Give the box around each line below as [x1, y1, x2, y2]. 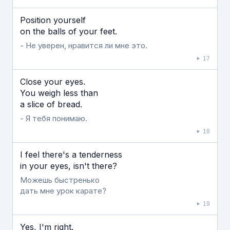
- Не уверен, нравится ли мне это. [20, 41, 147, 50]
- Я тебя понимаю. [20, 113, 87, 123]
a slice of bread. [20, 99, 82, 109]
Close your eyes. [20, 76, 85, 87]
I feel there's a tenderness [20, 149, 122, 160]
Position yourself [20, 15, 86, 25]
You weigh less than [20, 88, 98, 98]
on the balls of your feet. [20, 26, 117, 36]
